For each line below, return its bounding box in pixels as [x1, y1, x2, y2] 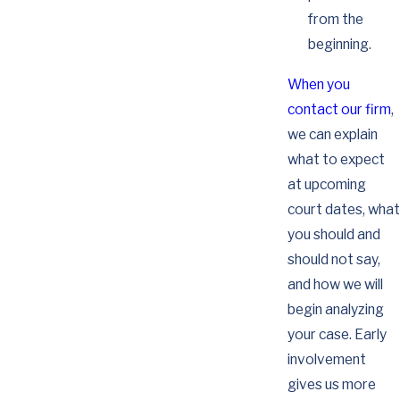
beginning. [308, 35, 371, 53]
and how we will [287, 276, 383, 294]
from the [308, 10, 363, 28]
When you [287, 76, 350, 94]
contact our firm [287, 101, 391, 119]
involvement [287, 351, 366, 369]
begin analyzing [287, 301, 384, 319]
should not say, [287, 251, 380, 269]
